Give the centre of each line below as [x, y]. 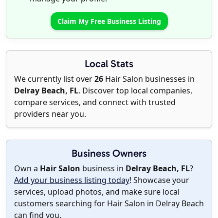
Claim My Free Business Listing [109, 21]
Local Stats [109, 64]
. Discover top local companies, [135, 91]
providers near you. [50, 114]
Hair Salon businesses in [149, 79]
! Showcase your [159, 180]
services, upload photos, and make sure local [97, 192]
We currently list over [54, 79]
